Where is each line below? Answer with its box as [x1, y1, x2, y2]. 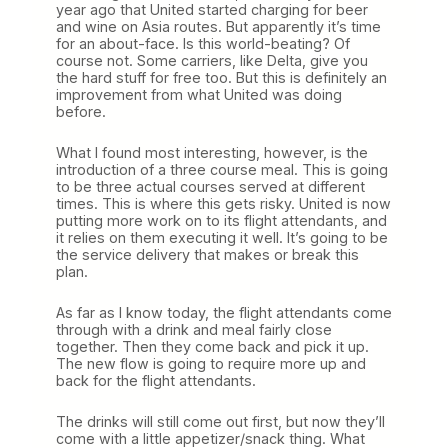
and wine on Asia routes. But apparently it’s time [56, 18, 381, 36]
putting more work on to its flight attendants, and [56, 212, 387, 230]
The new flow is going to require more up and [56, 355, 366, 373]
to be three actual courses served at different [56, 178, 365, 196]
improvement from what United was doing [56, 86, 342, 104]
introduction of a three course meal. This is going [56, 161, 388, 179]
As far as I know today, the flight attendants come [56, 304, 392, 322]
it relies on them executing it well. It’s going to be [56, 229, 388, 247]
